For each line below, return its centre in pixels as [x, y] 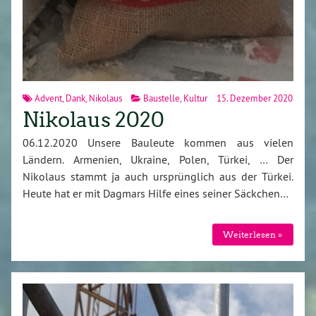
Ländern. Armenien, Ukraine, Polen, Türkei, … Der [158, 159]
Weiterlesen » [253, 234]
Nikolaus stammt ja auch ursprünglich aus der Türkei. [158, 176]
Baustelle [162, 98]
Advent [48, 98]
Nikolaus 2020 [93, 120]
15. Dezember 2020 [254, 98]
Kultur [195, 98]
